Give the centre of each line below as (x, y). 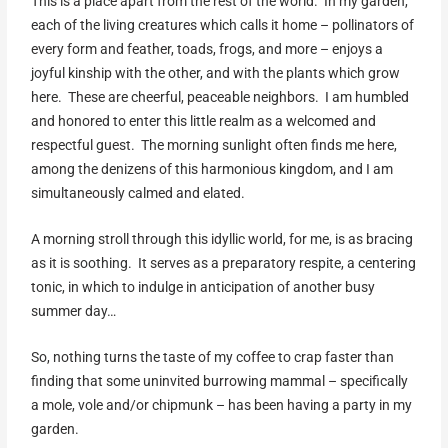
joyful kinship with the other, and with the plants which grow (216, 73)
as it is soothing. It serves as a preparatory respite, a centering (224, 263)
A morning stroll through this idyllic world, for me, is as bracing (222, 239)
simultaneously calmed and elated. (138, 193)
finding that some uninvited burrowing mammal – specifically (220, 380)
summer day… (77, 311)
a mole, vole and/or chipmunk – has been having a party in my (222, 404)
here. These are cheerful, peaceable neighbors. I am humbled (220, 97)
